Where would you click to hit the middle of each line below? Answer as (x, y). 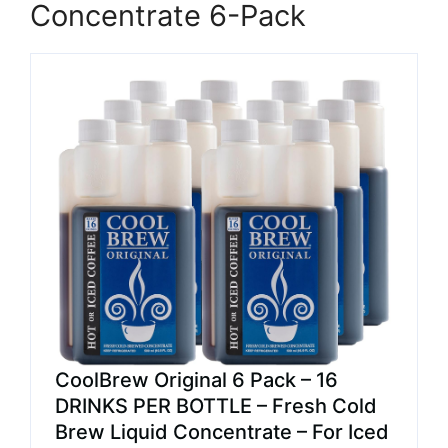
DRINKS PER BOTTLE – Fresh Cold (216, 405)
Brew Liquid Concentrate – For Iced (222, 431)
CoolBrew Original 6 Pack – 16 (196, 379)
